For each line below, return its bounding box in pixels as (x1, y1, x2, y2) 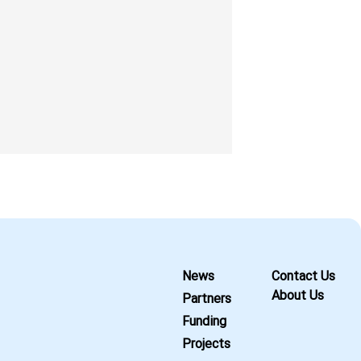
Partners (182, 291, 231, 306)
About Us (272, 288, 324, 303)
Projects (182, 336, 230, 351)
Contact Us (272, 268, 335, 284)
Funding (182, 313, 226, 329)
